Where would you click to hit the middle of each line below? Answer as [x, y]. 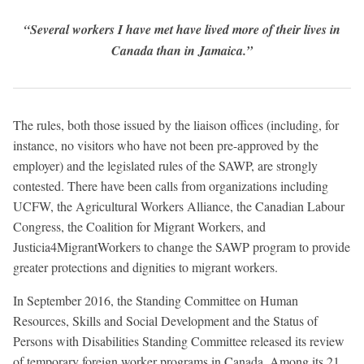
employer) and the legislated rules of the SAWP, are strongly [165, 166]
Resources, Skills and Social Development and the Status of [165, 321]
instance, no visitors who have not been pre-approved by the [166, 145]
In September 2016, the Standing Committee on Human [156, 301]
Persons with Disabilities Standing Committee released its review [179, 341]
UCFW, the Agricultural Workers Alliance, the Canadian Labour [179, 206]
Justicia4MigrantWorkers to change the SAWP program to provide [182, 247]
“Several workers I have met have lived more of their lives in [182, 30]
